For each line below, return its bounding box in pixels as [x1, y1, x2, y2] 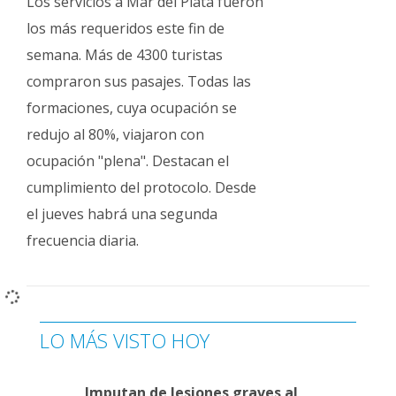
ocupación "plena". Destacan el [27, 151, 229, 171]
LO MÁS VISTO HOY [40, 327, 209, 354]
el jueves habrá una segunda [27, 204, 217, 224]
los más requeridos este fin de [27, 19, 225, 38]
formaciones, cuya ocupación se [27, 98, 237, 118]
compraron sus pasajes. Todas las [27, 72, 251, 91]
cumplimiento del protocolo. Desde [27, 178, 256, 197]
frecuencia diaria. [27, 231, 139, 250]
